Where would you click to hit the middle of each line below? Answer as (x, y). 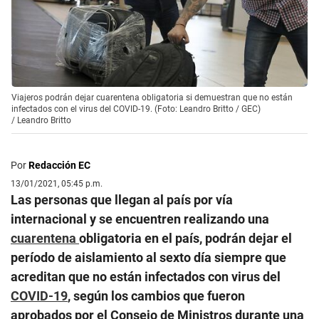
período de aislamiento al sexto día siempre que (148, 257)
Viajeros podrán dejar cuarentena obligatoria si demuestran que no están (152, 97)
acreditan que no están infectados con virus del (146, 276)
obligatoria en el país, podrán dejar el (185, 238)
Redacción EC (59, 165)
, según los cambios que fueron (156, 296)
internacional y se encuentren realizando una (140, 219)
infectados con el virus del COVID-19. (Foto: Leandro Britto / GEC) (136, 109)
